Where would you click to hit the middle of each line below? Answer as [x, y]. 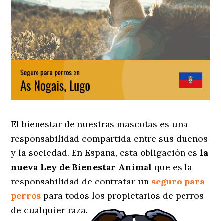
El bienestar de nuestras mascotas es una [100, 124]
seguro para [178, 182]
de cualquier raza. [51, 210]
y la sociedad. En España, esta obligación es [106, 153]
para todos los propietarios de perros [123, 196]
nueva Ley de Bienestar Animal [82, 167]
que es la [172, 167]
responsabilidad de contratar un [80, 182]
